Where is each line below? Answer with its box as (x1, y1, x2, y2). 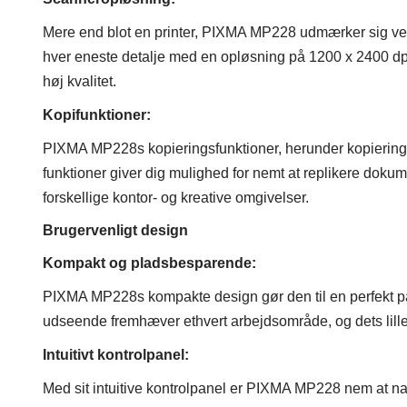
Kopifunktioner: (43, 107, 151, 124)
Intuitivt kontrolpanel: (43, 347, 189, 363)
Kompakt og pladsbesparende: (43, 255, 256, 272)
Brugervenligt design (43, 223, 188, 239)
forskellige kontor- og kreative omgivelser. (43, 190, 309, 206)
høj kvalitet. (43, 74, 116, 90)
